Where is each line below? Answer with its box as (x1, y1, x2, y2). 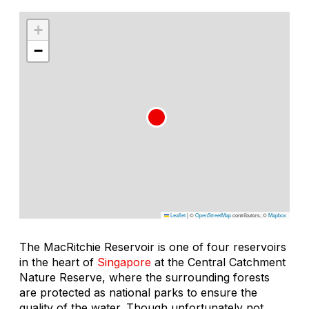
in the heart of (19, 255, 97, 269)
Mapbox (268, 210, 286, 219)
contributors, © (231, 210, 268, 219)
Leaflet (169, 210, 186, 219)
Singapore (97, 255, 151, 269)
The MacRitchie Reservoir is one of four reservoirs (19, 239, 286, 254)
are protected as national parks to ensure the (19, 285, 257, 299)
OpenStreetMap (195, 210, 231, 219)
